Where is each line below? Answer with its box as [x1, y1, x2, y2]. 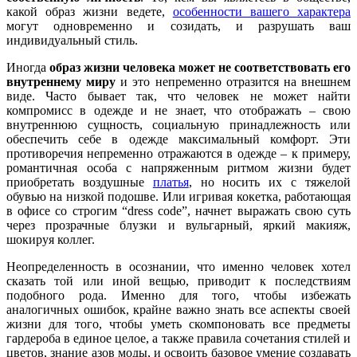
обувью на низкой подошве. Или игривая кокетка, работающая [6, 189, 351, 203]
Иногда [6, 60, 49, 74]
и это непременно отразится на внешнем [116, 74, 351, 88]
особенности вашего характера [172, 4, 351, 18]
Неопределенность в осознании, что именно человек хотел [6, 259, 351, 273]
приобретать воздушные [6, 175, 153, 189]
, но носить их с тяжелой [188, 175, 351, 189]
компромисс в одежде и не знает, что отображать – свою [6, 103, 351, 117]
